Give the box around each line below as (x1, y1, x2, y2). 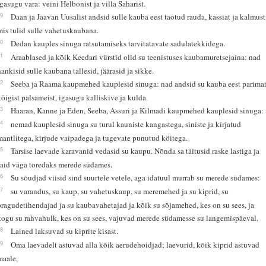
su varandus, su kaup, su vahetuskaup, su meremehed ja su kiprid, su (11, 185, 229, 197)
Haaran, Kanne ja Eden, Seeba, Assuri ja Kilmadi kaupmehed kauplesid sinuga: (11, 104, 264, 116)
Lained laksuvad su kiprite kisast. (11, 225, 119, 236)
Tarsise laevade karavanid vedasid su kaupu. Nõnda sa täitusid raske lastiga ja (11, 145, 260, 156)
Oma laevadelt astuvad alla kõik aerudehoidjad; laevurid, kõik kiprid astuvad (11, 239, 260, 250)
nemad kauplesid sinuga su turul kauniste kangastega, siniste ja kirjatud (11, 118, 242, 129)
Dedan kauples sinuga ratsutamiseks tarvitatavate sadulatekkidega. (11, 37, 226, 49)
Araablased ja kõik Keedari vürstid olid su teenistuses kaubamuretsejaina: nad (11, 51, 261, 62)
